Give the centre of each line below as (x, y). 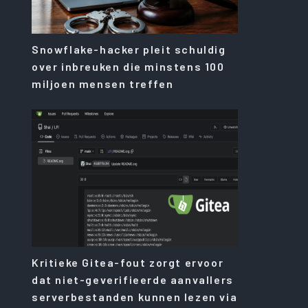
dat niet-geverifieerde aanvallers (133, 279)
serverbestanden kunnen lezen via (135, 296)
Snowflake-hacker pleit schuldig (129, 49)
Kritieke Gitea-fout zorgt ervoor (128, 262)
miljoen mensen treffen (103, 83)
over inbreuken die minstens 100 (128, 66)
